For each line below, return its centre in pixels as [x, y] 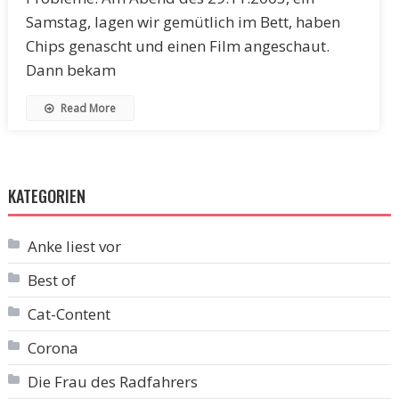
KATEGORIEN [46, 195]
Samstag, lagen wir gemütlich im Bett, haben [183, 21]
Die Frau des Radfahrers [112, 381]
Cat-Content [69, 313]
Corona [53, 347]
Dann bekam [70, 69]
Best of [51, 280]
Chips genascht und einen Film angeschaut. [177, 45]
